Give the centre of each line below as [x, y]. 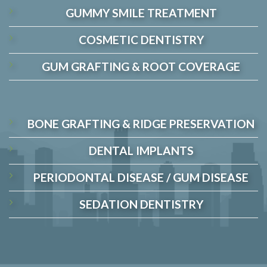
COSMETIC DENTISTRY [141, 40]
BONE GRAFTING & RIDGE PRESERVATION [141, 123]
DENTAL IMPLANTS [141, 150]
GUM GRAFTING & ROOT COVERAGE [141, 67]
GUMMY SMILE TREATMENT [141, 13]
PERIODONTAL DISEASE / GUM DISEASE [141, 177]
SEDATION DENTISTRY [141, 204]
